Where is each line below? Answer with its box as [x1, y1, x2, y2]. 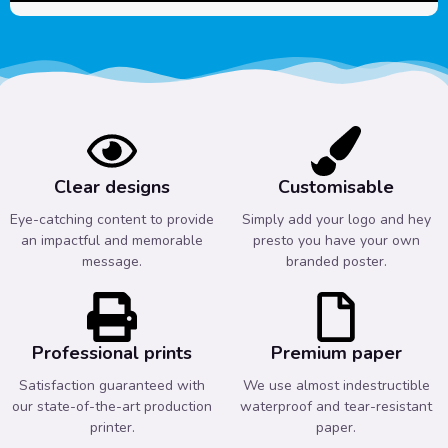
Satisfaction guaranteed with [19, 376, 205, 396]
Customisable [278, 175, 394, 200]
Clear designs [54, 175, 170, 200]
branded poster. [285, 252, 387, 272]
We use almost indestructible [242, 376, 430, 396]
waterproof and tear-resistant [240, 397, 432, 417]
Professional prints [32, 341, 192, 366]
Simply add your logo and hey [241, 210, 431, 230]
